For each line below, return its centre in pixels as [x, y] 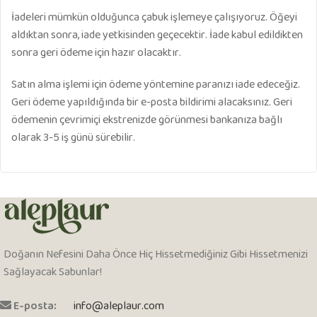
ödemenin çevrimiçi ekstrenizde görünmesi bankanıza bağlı [147, 121]
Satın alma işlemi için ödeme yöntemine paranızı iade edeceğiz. [156, 85]
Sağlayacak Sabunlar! [53, 273]
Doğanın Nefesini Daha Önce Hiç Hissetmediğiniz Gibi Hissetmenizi [156, 255]
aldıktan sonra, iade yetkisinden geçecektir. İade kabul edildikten [157, 36]
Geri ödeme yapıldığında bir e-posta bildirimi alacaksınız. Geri [152, 103]
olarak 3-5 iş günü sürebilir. [73, 138]
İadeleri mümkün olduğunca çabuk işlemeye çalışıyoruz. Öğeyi [154, 18]
